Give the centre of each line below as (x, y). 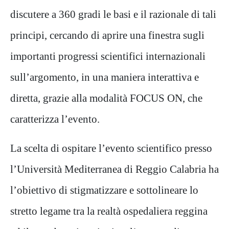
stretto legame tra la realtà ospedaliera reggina (109, 211)
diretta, (27, 98)
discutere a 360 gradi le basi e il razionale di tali (113, 14)
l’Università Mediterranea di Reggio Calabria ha (114, 169)
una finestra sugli (167, 35)
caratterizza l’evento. (55, 119)
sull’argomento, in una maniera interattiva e (105, 77)
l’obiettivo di (40, 190)
